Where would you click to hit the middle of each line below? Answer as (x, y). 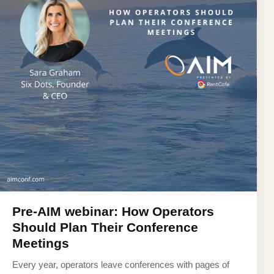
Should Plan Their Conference (105, 228)
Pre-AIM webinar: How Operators (113, 212)
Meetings (41, 243)
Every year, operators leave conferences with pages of (121, 265)
